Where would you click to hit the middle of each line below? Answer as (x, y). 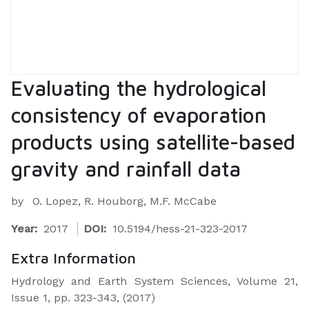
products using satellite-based (153, 142)
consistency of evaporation (139, 115)
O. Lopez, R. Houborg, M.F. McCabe (124, 201)
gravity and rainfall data (126, 169)
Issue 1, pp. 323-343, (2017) (83, 298)
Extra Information (73, 258)
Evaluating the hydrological (139, 88)
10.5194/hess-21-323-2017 (180, 229)
